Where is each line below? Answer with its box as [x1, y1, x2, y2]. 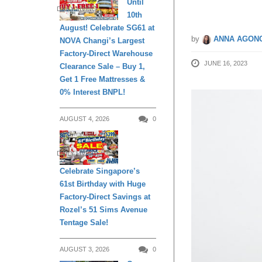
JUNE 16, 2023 [204, 60, 247, 67]
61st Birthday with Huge [60, 180, 146, 189]
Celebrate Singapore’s [60, 167, 140, 176]
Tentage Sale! [60, 218, 108, 227]
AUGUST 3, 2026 [60, 246, 109, 253]
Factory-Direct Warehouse [60, 49, 153, 58]
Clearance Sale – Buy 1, [60, 62, 145, 71]
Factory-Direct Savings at [60, 192, 150, 202]
